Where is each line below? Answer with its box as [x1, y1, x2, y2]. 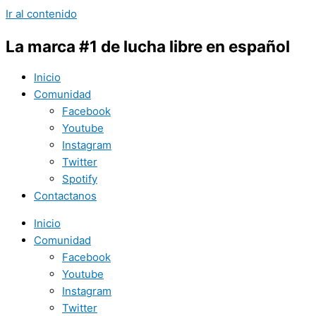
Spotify [62, 172, 97, 186]
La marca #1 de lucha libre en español [6, 36, 290, 56]
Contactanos [34, 189, 97, 203]
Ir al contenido [6, 7, 77, 20]
